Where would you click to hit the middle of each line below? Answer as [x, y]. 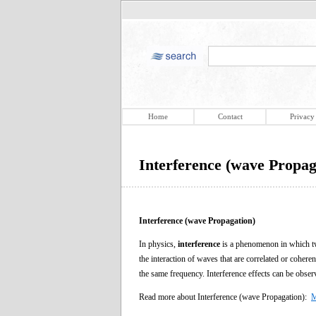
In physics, [158, 244]
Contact [230, 116]
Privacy [302, 116]
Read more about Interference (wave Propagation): [225, 297]
